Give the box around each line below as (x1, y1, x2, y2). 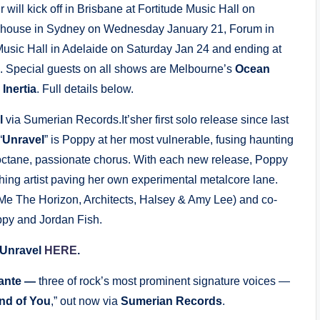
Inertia (3, 83, 37, 95)
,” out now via (50, 295, 121, 307)
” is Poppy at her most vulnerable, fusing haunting (44, 134, 294, 146)
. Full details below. (36, 83, 137, 95)
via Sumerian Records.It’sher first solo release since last (5, 114, 289, 126)
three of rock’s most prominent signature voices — (39, 275, 291, 287)
